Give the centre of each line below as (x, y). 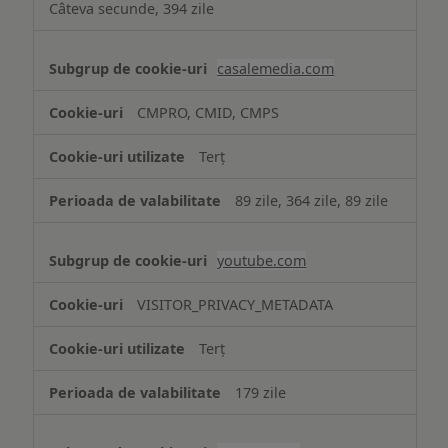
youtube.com (262, 260)
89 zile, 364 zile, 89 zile (312, 200)
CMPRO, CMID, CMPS (208, 112)
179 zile (261, 392)
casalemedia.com (276, 68)
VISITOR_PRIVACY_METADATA (235, 304)
